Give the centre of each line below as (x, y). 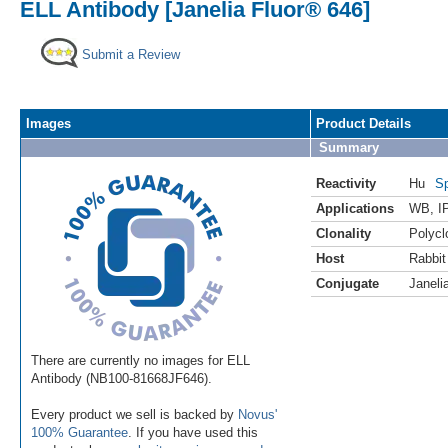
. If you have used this (193, 432)
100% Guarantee (79, 432)
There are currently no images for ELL (140, 360)
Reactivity (346, 183)
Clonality (343, 233)
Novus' (257, 414)
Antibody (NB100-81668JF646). (121, 378)
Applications (355, 208)
